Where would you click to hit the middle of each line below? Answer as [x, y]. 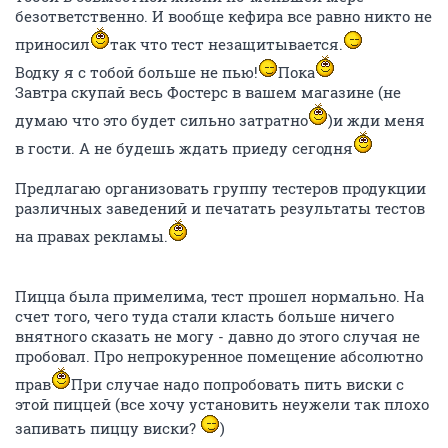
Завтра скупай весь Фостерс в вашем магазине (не [208, 91]
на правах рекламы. [91, 235]
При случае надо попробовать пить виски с [237, 383]
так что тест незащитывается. [226, 43]
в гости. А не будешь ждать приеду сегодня [184, 147]
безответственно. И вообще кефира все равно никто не [223, 15]
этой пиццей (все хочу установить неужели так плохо [222, 403]
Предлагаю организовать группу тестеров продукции [220, 187]
